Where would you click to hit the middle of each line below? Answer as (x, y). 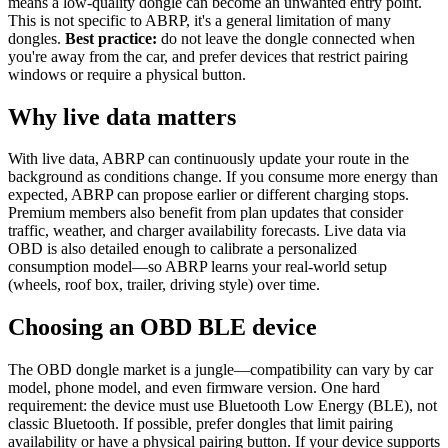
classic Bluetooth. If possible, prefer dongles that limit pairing (200, 424)
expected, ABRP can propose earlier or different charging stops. (208, 195)
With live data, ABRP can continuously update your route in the (208, 159)
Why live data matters (122, 116)
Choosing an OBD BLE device (162, 327)
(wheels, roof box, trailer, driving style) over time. (164, 285)
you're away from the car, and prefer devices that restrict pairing (208, 56)
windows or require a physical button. (127, 74)
